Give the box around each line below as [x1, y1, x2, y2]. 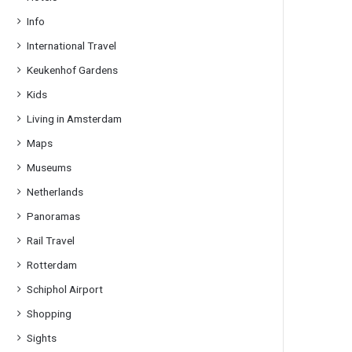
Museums [27, 161, 72, 174]
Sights [27, 332, 57, 344]
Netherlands [27, 185, 84, 198]
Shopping [27, 307, 72, 320]
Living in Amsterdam [27, 112, 123, 125]
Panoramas [27, 210, 81, 222]
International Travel [27, 39, 117, 52]
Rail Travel [27, 234, 75, 247]
